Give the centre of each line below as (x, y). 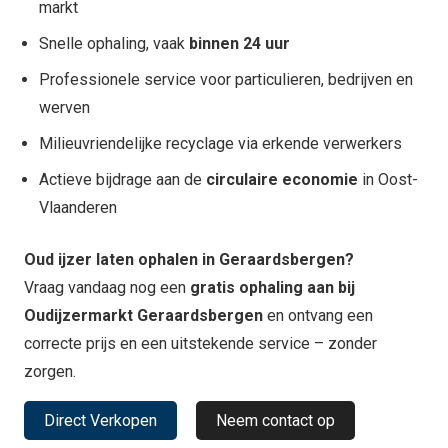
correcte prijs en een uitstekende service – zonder (200, 343)
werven (64, 107)
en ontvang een (318, 315)
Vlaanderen (78, 207)
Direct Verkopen (100, 421)
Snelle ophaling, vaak (114, 43)
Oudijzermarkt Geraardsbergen (143, 315)
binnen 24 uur (239, 43)
